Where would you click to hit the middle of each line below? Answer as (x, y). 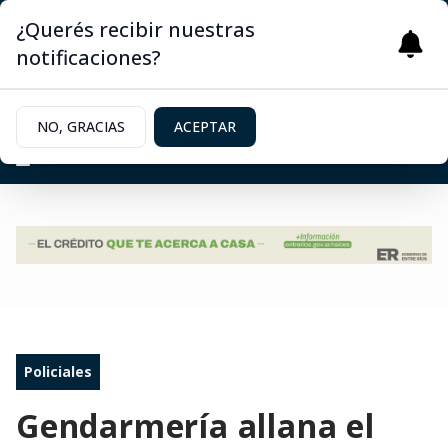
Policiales (58, 371)
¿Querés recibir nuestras (135, 29)
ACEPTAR (205, 126)
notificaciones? (88, 57)
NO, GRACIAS (81, 126)
